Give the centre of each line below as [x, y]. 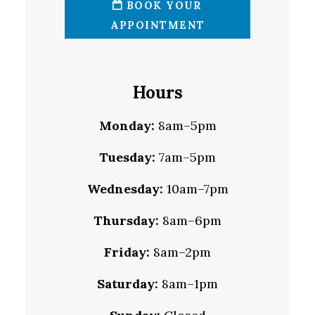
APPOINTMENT [157, 25]
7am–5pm [186, 157]
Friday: [127, 252]
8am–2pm [180, 252]
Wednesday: [125, 188]
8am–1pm [188, 283]
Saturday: [128, 283]
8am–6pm [190, 220]
